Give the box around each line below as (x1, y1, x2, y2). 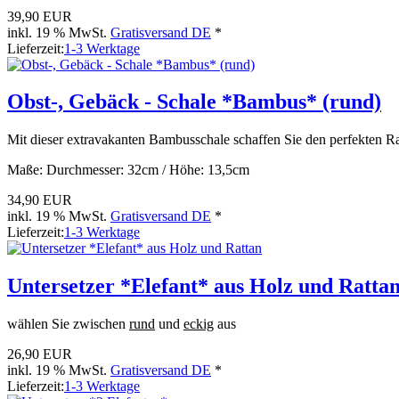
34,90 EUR (7, 192, 72, 208)
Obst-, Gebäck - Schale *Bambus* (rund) (7, 90, 381, 114)
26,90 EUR (7, 346, 72, 362)
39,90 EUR (7, 8, 72, 24)
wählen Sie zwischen (7, 316, 129, 332)
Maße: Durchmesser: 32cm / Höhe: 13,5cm (7, 162, 249, 178)
